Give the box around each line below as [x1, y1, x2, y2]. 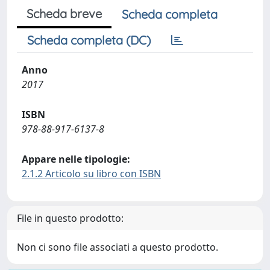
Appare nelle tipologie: [22, 152, 130, 166]
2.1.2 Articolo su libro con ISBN [22, 167, 161, 180]
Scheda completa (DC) [27, 33, 151, 48]
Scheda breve [27, 6, 102, 21]
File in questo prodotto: [17, 212, 124, 225]
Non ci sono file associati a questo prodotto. [17, 240, 218, 254]
